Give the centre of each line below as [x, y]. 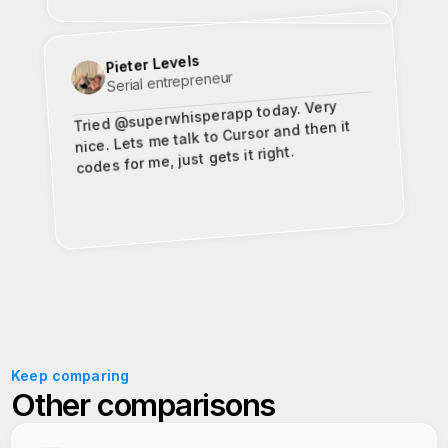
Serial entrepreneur [170, 81]
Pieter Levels [152, 64]
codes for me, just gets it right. [185, 159]
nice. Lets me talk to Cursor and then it [213, 136]
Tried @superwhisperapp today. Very [204, 116]
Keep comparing [70, 375]
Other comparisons [143, 404]
